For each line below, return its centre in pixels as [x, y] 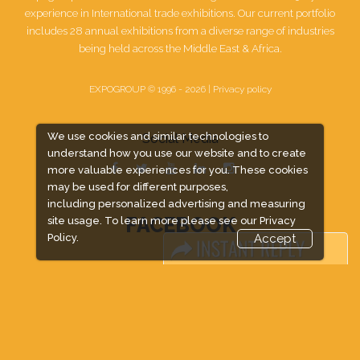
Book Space [180, 322]
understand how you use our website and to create [176, 153]
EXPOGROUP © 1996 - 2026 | [151, 89]
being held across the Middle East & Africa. [180, 48]
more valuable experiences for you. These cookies [177, 170]
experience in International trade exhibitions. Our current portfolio [180, 12]
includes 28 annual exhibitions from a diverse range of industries [180, 30]
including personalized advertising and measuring [176, 204]
